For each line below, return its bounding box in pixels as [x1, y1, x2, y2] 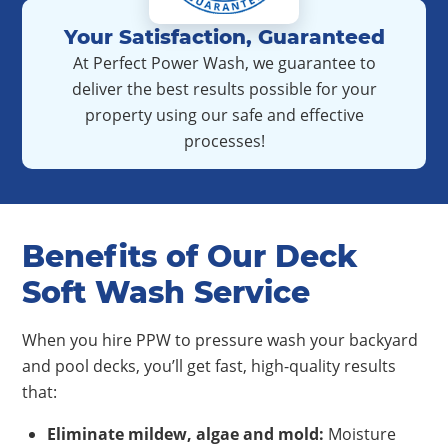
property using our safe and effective [84, 104, 364, 127]
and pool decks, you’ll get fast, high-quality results [22, 355, 396, 378]
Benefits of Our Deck [22, 238, 358, 276]
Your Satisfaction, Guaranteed [63, 25, 385, 50]
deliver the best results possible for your [71, 78, 377, 101]
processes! [183, 130, 265, 153]
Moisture [328, 423, 396, 446]
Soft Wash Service [22, 274, 310, 312]
